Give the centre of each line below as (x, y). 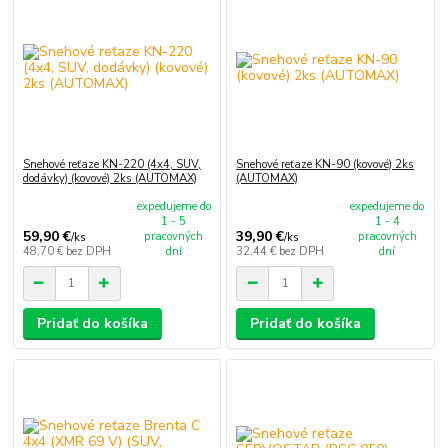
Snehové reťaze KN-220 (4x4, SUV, (111, 164)
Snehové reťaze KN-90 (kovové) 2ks (325, 164)
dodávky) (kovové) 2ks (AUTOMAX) (109, 178)
